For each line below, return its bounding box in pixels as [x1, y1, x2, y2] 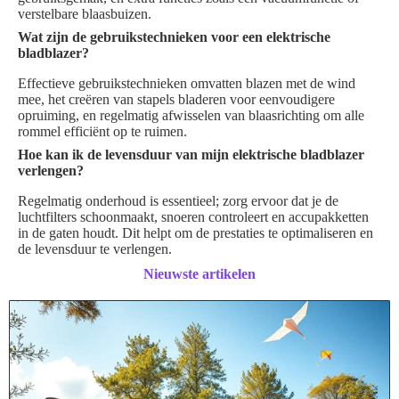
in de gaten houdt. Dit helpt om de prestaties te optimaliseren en [18, 225, 373, 241]
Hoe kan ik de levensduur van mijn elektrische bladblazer [18, 147, 364, 163]
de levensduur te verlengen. [18, 241, 172, 257]
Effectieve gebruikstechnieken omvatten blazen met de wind [18, 76, 355, 92]
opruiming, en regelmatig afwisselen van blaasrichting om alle [18, 108, 364, 124]
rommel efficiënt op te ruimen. [18, 124, 187, 140]
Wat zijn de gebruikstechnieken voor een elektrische [18, 29, 330, 45]
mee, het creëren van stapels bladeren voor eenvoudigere [18, 92, 335, 108]
